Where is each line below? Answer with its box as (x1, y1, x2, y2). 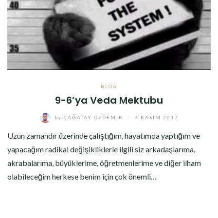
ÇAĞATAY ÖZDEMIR (61, 114, 125, 120)
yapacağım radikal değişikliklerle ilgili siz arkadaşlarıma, (7, 145, 195, 154)
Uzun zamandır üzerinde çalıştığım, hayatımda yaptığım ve (7, 131, 200, 140)
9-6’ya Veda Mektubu (55, 93, 163, 107)
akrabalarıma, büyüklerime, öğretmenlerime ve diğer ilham (7, 158, 201, 167)
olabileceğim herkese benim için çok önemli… (7, 172, 157, 181)
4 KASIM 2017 (134, 114, 179, 120)
